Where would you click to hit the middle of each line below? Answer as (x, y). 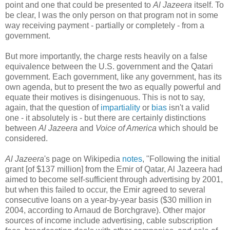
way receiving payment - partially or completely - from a (105, 25)
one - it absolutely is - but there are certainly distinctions (106, 118)
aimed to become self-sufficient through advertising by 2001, (114, 179)
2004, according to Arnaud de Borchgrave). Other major (105, 210)
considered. (26, 138)
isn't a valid (188, 107)
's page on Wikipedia (83, 159)
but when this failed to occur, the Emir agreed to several (105, 189)
